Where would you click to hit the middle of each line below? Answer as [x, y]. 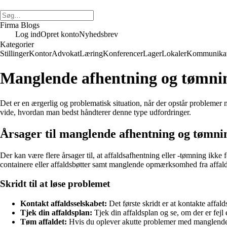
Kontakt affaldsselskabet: [64, 204]
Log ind [28, 34]
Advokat [66, 53]
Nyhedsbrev [99, 34]
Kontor [40, 53]
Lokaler [174, 53]
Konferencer [123, 53]
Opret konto [60, 34]
